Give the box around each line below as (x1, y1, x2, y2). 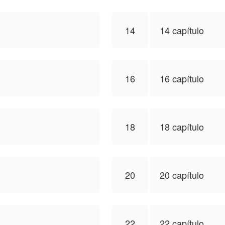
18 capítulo (160, 120, 204, 133)
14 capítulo (160, 24, 204, 37)
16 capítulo (160, 72, 204, 85)
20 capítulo (160, 168, 204, 181)
